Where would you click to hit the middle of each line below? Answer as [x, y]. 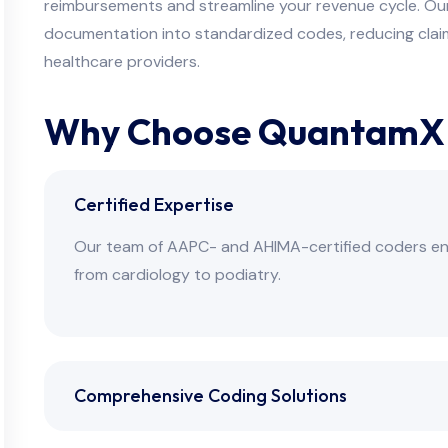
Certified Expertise [153, 204]
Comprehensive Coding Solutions [210, 395]
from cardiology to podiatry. [177, 274]
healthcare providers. [121, 61]
